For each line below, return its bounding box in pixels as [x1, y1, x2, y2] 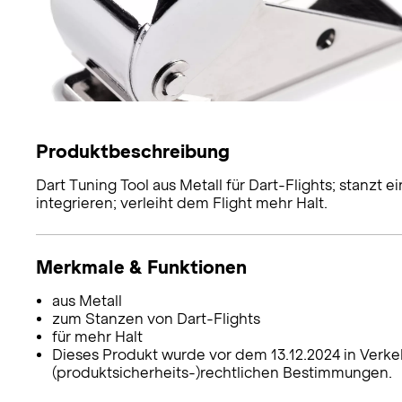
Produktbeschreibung [36, 140, 230, 162]
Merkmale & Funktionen [36, 256, 247, 277]
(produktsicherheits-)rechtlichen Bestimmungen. [51, 363, 392, 381]
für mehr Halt [51, 328, 143, 345]
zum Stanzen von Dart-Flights [51, 310, 260, 328]
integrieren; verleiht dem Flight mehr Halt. [36, 194, 328, 212]
